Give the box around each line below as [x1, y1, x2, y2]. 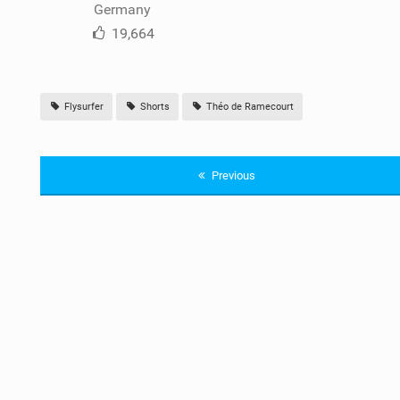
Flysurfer [61, 100, 104, 112]
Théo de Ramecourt [203, 100, 294, 112]
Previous [208, 168, 255, 182]
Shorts [137, 100, 170, 112]
